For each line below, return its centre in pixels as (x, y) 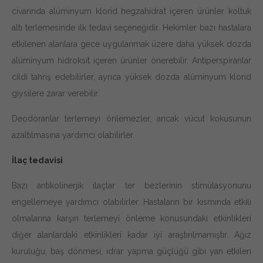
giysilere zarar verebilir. (55, 93)
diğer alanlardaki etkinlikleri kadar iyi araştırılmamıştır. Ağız (131, 235)
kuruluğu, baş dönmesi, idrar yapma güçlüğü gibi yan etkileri (131, 251)
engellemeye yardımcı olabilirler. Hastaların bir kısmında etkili (131, 202)
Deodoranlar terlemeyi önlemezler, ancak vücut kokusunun (131, 118)
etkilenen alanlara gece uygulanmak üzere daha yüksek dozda (131, 44)
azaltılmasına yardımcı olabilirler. (73, 135)
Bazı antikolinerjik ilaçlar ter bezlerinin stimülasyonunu (131, 185)
